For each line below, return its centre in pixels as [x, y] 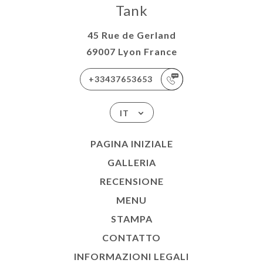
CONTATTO [131, 237]
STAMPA [131, 219]
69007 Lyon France [131, 51]
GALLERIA [131, 162]
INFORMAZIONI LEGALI [131, 256]
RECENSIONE [131, 181]
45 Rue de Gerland [131, 35]
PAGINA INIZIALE [131, 144]
